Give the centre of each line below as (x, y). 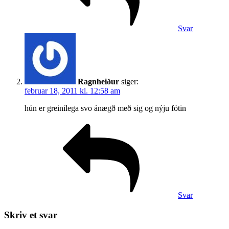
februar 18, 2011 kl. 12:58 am (72, 91)
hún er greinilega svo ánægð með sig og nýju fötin (105, 108)
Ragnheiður (98, 82)
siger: (130, 82)
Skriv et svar (31, 215)
